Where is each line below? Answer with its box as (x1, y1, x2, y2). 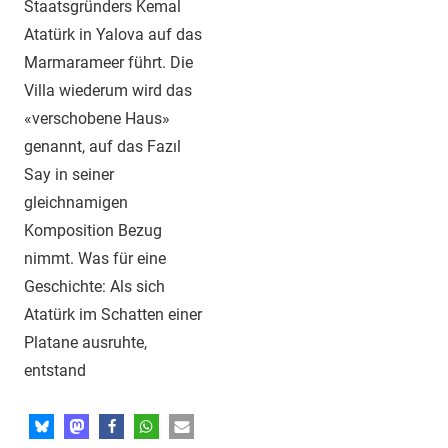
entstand (24, 361, 86, 381)
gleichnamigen (24, 193, 128, 213)
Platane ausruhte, (24, 333, 147, 353)
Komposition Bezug (24, 221, 162, 241)
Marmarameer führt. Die (24, 53, 193, 73)
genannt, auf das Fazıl (24, 137, 181, 157)
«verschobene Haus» (24, 109, 170, 129)
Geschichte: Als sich (24, 277, 165, 297)
